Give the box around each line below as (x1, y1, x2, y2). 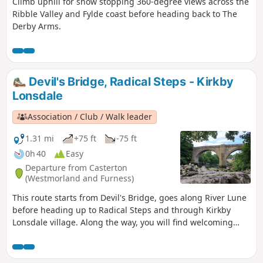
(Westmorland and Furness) (25, 173, 134, 184)
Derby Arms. (12, 21, 61, 32)
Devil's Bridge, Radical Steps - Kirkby (26, 75, 234, 89)
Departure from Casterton (25, 162, 127, 174)
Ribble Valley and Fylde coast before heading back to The (12, 8, 237, 20)
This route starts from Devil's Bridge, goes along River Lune (12, 191, 247, 203)
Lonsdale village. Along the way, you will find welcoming (12, 216, 233, 228)
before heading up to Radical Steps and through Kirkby (12, 204, 231, 215)
